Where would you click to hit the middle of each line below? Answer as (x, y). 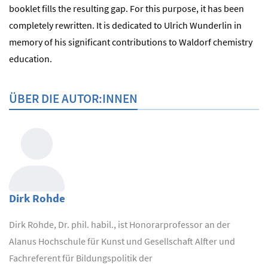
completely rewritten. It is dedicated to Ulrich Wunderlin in (125, 25)
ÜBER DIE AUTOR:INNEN (73, 98)
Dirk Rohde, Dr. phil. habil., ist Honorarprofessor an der (120, 224)
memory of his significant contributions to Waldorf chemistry (131, 42)
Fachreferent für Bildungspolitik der (81, 258)
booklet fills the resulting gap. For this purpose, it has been (127, 8)
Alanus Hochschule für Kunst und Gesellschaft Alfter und (122, 241)
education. (31, 58)
